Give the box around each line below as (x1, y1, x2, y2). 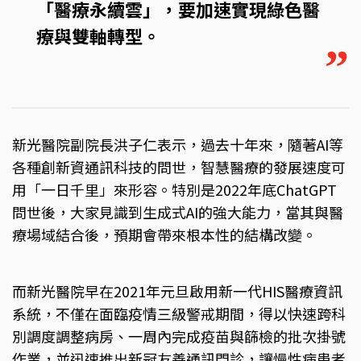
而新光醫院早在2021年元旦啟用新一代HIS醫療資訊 (12, 280, 342, 301)
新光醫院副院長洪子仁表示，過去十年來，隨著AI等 (12, 133, 343, 155)
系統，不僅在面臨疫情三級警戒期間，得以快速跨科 (12, 302, 346, 324)
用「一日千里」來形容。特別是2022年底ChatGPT (12, 178, 337, 200)
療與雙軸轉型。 (36, 22, 160, 48)
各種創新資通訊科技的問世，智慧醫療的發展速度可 (12, 156, 346, 177)
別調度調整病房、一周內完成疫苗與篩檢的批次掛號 (12, 325, 346, 346)
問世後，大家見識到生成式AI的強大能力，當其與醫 (12, 201, 343, 222)
